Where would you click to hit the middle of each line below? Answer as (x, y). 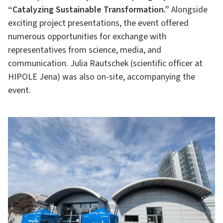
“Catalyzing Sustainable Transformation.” (89, 10)
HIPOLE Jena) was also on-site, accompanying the (102, 77)
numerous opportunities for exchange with (87, 37)
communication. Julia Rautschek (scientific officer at (105, 63)
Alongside (188, 10)
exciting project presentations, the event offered (98, 23)
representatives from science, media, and (85, 50)
